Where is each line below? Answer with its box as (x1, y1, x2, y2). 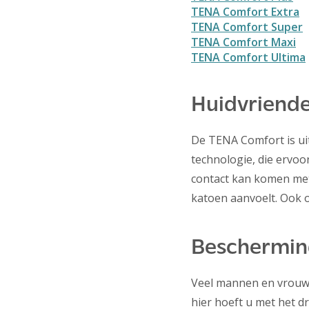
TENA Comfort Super (191, 19, 303, 35)
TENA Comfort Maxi (191, 34, 296, 50)
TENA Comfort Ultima (191, 50, 306, 66)
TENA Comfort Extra (191, 4, 299, 20)
